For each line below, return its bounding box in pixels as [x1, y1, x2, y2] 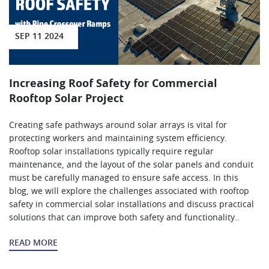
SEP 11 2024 [14, 32, 64, 41]
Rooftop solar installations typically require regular [9, 147, 214, 156]
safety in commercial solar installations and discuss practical [9, 200, 254, 209]
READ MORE [9, 238, 58, 247]
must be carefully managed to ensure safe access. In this [9, 174, 238, 183]
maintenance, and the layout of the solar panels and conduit [9, 160, 253, 169]
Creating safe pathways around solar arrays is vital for [9, 121, 227, 130]
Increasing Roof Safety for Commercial [9, 78, 217, 89]
